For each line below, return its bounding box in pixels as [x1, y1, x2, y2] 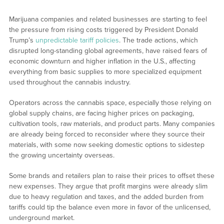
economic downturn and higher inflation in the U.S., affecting [8, 57, 195, 66]
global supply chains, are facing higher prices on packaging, [8, 109, 194, 118]
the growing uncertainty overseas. [8, 151, 114, 160]
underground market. [8, 213, 74, 222]
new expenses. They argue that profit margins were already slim [8, 182, 207, 191]
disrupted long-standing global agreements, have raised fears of [8, 46, 207, 55]
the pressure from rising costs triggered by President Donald [8, 25, 198, 34]
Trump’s [8, 36, 35, 45]
